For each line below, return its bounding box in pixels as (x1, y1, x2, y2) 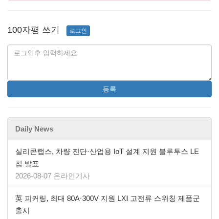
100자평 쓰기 (7, 25, 60, 35)
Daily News (15, 125, 53, 133)
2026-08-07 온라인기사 (15, 172, 90, 180)
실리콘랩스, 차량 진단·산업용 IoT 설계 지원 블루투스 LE (15, 147, 199, 156)
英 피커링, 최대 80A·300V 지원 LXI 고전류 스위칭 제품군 (15, 194, 200, 203)
